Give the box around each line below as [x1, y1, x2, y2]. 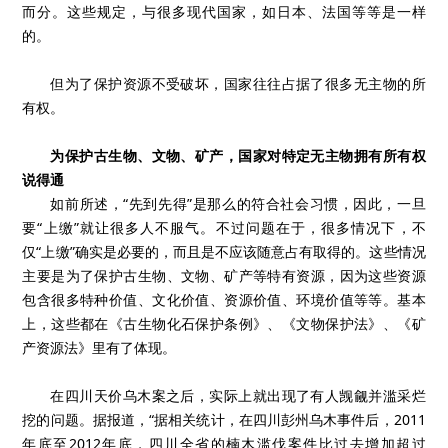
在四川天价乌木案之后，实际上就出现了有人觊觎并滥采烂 [50, 386, 426, 405]
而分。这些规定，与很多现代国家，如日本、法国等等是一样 [22, 2, 426, 21]
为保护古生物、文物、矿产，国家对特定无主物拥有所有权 [50, 146, 426, 165]
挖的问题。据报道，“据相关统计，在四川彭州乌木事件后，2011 [22, 410, 426, 429]
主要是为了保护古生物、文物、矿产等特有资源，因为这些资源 [22, 266, 426, 285]
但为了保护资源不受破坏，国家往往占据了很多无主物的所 [50, 74, 426, 93]
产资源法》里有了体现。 [22, 338, 177, 357]
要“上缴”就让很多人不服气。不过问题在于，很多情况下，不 [22, 218, 426, 237]
